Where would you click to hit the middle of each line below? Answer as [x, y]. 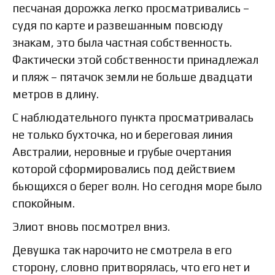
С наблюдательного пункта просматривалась [133, 117]
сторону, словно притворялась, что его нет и [131, 267]
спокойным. [44, 203]
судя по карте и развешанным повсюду [118, 25]
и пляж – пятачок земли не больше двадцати [132, 76]
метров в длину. [56, 94]
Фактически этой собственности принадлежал [135, 59]
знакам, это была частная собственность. [122, 42]
